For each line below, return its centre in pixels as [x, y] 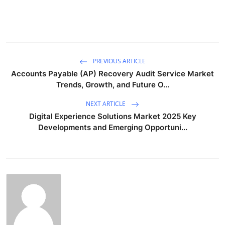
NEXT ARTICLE [106, 103]
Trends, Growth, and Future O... [113, 84]
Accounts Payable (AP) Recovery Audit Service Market [113, 73]
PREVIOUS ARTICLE [119, 61]
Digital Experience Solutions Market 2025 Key [113, 116]
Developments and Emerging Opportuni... [113, 127]
